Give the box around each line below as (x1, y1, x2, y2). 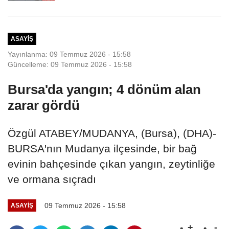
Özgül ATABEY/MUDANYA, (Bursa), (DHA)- (8, 127, 216, 139)
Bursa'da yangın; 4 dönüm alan (8, 81, 201, 97)
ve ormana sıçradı (8, 173, 96, 185)
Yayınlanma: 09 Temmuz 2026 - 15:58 (8, 50, 131, 58)
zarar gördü (8, 97, 80, 113)
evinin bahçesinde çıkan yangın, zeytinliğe (8, 157, 215, 170)
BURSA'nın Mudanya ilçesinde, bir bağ (8, 142, 197, 154)
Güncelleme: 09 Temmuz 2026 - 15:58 (8, 60, 132, 68)
